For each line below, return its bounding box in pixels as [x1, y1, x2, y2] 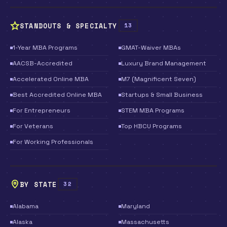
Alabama [13, 202, 39, 210]
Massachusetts [121, 218, 169, 226]
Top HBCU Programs [121, 122, 182, 130]
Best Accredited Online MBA [13, 91, 102, 99]
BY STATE [20, 179, 57, 190]
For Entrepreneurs [13, 106, 70, 115]
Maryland [121, 202, 150, 210]
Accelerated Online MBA [13, 75, 89, 83]
